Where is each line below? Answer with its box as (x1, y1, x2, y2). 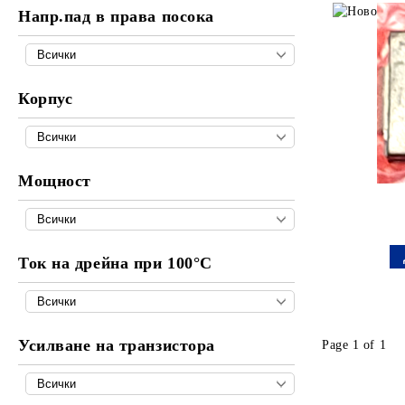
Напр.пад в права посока (18, 7, 214, 25)
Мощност (18, 172, 91, 190)
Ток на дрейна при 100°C (18, 254, 212, 272)
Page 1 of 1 (322, 337, 387, 352)
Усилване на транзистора (18, 336, 215, 354)
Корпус (18, 89, 73, 108)
